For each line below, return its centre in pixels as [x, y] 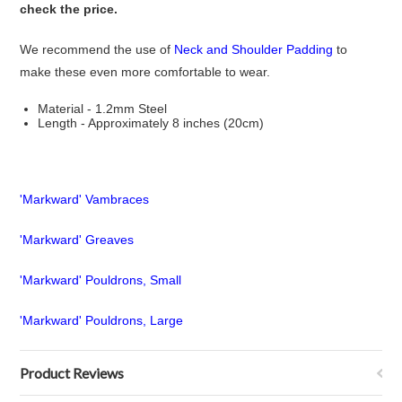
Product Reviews [72, 373]
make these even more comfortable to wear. [145, 72]
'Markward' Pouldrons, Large [102, 320]
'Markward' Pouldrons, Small [101, 280]
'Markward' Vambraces [85, 199]
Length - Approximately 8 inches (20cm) [151, 123]
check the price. [69, 9]
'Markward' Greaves [77, 240]
